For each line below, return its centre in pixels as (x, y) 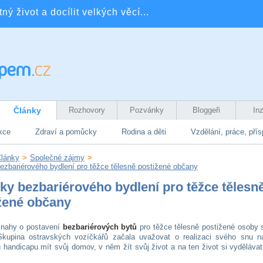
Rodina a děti (144, 132)
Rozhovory (87, 110)
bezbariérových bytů (100, 227)
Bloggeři (206, 110)
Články (27, 110)
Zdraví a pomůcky (66, 132)
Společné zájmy (57, 158)
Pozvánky (147, 110)
